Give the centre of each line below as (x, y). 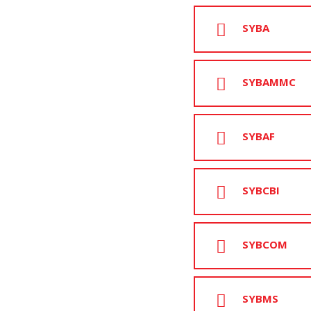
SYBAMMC (269, 82)
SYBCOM (265, 245)
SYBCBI (261, 191)
